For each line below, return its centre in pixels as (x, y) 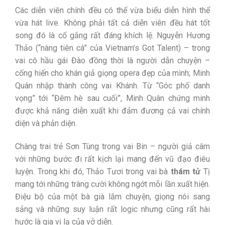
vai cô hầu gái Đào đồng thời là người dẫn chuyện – (113, 61)
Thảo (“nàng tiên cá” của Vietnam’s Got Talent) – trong (113, 48)
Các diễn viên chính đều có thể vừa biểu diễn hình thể (113, 11)
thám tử (186, 172)
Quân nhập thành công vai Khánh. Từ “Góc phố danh (113, 86)
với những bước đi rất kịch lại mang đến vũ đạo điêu (113, 159)
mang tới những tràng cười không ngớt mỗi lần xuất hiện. (113, 184)
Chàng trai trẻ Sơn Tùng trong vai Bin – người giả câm (113, 147)
